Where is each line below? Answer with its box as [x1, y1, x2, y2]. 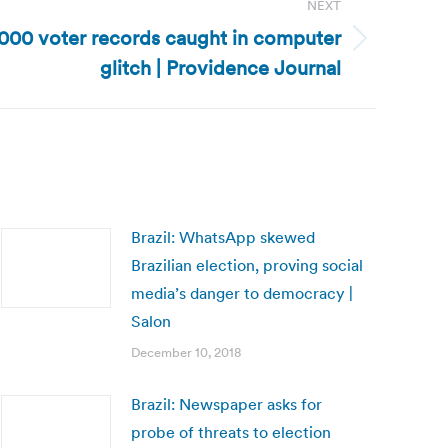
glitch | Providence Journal [100, 55, 341, 81]
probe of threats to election [131, 422, 331, 442]
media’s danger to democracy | [131, 283, 353, 303]
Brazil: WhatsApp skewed [131, 227, 315, 247]
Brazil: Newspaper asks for [131, 394, 322, 414]
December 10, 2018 [131, 344, 241, 361]
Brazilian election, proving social [131, 255, 363, 275]
